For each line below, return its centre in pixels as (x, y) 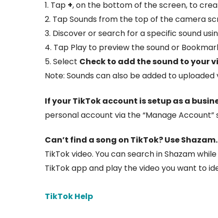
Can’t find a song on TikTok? (105, 140)
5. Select (62, 62)
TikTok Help (69, 197)
